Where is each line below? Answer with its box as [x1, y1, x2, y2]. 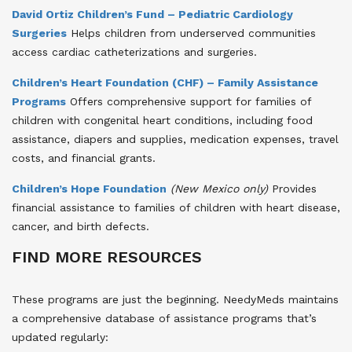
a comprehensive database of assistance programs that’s [12, 312, 317, 325]
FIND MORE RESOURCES [12, 247, 202, 267]
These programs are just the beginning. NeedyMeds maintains [12, 293, 339, 306]
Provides [268, 182, 317, 196]
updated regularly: [12, 331, 108, 344]
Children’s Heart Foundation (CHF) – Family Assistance [12, 76, 318, 90]
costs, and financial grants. [12, 152, 156, 165]
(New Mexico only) [170, 182, 268, 196]
